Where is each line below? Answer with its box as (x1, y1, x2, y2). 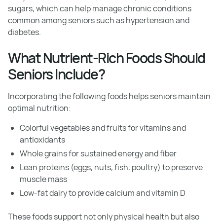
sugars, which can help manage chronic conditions (8, 3, 191, 14)
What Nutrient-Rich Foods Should (8, 48, 205, 67)
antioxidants (20, 134, 65, 145)
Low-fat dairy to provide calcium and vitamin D (20, 187, 185, 198)
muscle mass (20, 174, 67, 184)
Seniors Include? (8, 65, 105, 83)
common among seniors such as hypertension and (8, 15, 189, 26)
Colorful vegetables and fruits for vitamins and (20, 122, 186, 133)
